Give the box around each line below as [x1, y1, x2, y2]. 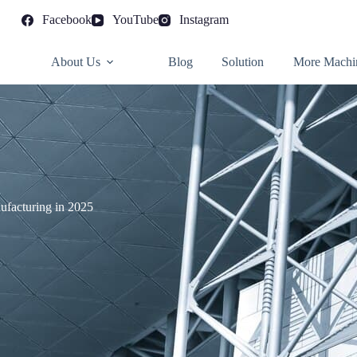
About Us [50, 55, 100, 69]
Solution [222, 55, 265, 69]
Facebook [41, 13, 92, 26]
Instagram [179, 13, 229, 26]
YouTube [112, 13, 159, 26]
